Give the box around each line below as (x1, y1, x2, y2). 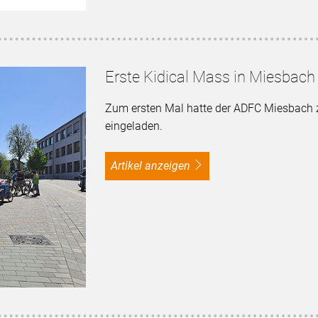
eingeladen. (104, 119, 163, 133)
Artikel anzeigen (117, 158, 190, 172)
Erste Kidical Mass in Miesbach (104, 67, 315, 86)
